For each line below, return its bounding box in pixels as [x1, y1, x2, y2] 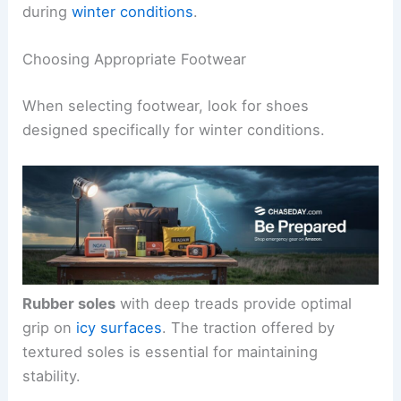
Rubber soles [22, 294, 116, 312]
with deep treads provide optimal [115, 294, 353, 312]
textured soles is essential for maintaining [22, 342, 319, 361]
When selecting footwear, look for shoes [22, 96, 310, 115]
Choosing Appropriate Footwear [22, 50, 247, 69]
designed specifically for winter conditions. [22, 120, 326, 139]
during [22, 3, 73, 21]
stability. [22, 366, 81, 385]
